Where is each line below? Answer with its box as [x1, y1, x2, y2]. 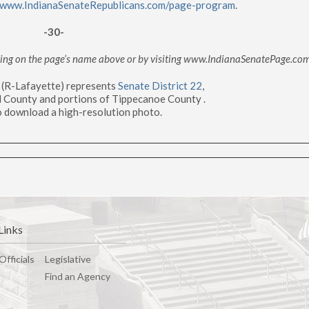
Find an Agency [44, 270, 110, 283]
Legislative [44, 253, 91, 266]
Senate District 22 [118, 79, 203, 92]
